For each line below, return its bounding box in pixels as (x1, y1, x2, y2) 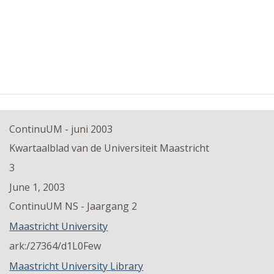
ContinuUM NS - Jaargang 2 (9, 199, 138, 213)
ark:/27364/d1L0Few (9, 239, 102, 253)
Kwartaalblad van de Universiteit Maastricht (9, 141, 210, 155)
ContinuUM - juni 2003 (9, 122, 113, 136)
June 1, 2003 (9, 180, 65, 194)
